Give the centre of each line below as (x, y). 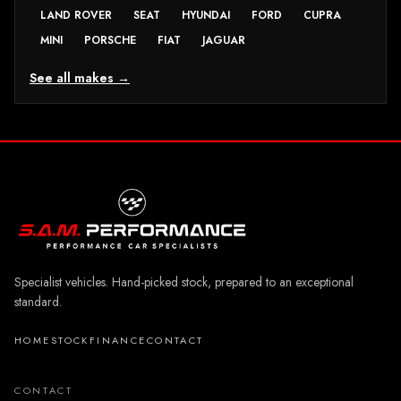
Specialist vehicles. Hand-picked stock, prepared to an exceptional (184, 282)
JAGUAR (224, 41)
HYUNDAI (206, 16)
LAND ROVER (76, 16)
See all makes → (80, 78)
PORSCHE (110, 41)
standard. (38, 302)
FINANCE (118, 341)
